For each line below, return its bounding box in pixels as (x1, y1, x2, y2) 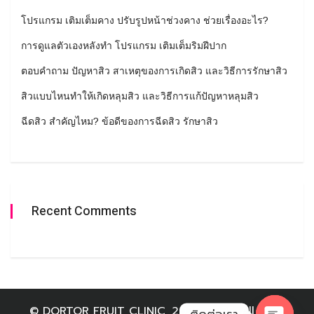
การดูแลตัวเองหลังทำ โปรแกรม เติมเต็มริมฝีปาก (21, 40, 226, 52)
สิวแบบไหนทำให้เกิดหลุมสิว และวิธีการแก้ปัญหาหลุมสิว (21, 90, 259, 102)
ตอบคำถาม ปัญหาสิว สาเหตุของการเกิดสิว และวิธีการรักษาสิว (21, 65, 287, 77)
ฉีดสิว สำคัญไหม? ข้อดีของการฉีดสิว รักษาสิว (21, 116, 218, 128)
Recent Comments (32, 202, 137, 221)
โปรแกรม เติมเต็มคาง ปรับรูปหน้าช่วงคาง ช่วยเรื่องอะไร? (21, 15, 268, 27)
